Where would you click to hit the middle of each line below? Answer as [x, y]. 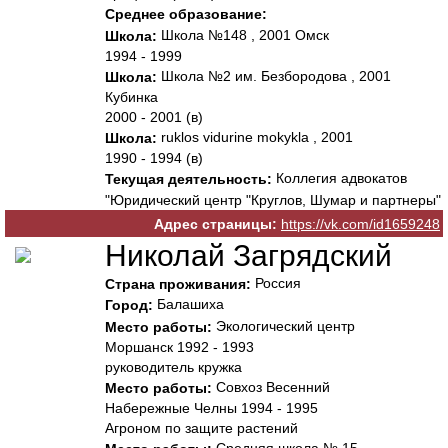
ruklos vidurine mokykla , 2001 [255, 137]
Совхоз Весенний [271, 386]
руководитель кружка [173, 366]
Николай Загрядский [248, 256]
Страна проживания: [178, 284]
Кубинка [131, 97]
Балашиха [188, 304]
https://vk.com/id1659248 [360, 224]
